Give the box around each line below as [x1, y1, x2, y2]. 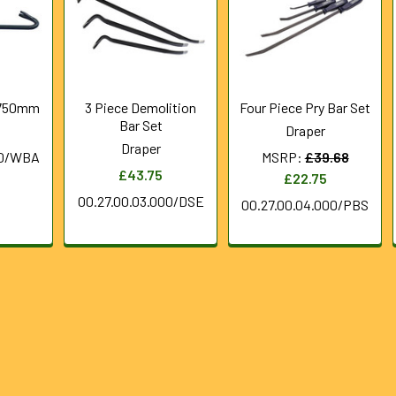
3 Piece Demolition [85, 98, 197, 116]
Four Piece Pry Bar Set [240, 98, 371, 116]
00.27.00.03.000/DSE [77, 192, 204, 209]
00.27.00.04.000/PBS [241, 195, 369, 213]
